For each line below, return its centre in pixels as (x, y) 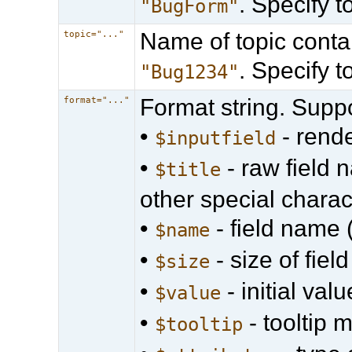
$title (188, 169)
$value (188, 293)
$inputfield (216, 138)
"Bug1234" (190, 72)
